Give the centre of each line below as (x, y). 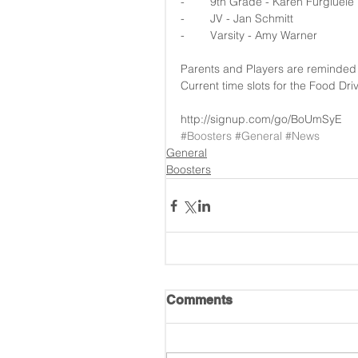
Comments (199, 300)
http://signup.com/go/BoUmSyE (261, 119)
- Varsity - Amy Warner (249, 35)
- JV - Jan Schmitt (237, 18)
